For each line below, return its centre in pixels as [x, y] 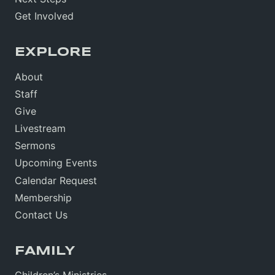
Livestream [40, 129]
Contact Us [41, 215]
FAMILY [45, 251]
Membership [43, 197]
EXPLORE [53, 52]
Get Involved [44, 16]
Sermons [35, 146]
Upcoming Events [56, 163]
